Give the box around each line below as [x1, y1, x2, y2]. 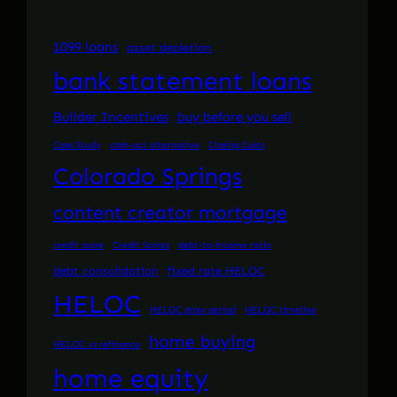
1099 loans [53, 39, 118, 56]
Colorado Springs [53, 162, 242, 191]
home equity [53, 362, 208, 395]
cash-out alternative [110, 139, 199, 152]
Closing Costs [208, 139, 265, 152]
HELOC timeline [245, 304, 316, 316]
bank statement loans [53, 66, 312, 97]
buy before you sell [177, 109, 292, 126]
